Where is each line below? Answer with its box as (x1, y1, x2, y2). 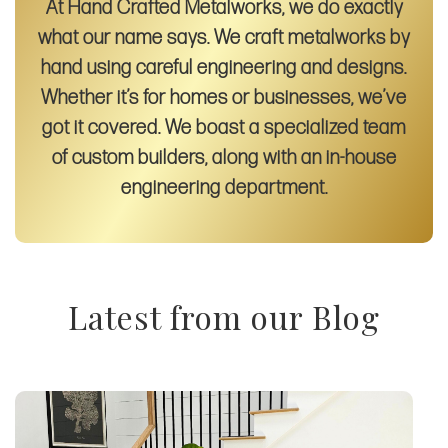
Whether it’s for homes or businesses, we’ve (41, 85, 407, 110)
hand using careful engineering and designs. (41, 55, 407, 80)
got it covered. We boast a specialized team (42, 115, 406, 140)
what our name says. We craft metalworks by (38, 25, 410, 50)
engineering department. (120, 175, 328, 200)
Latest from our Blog (68, 294, 380, 338)
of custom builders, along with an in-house (51, 145, 397, 170)
